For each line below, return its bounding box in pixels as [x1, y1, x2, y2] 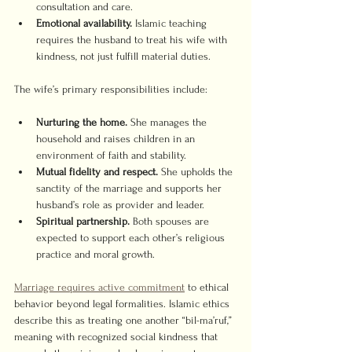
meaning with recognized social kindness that [14, 331, 221, 343]
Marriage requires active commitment [14, 281, 185, 293]
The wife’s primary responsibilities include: [14, 83, 207, 95]
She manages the [127, 116, 210, 128]
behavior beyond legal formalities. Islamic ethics [14, 298, 233, 310]
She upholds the [158, 166, 236, 178]
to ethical [185, 281, 232, 293]
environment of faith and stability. [36, 149, 186, 161]
